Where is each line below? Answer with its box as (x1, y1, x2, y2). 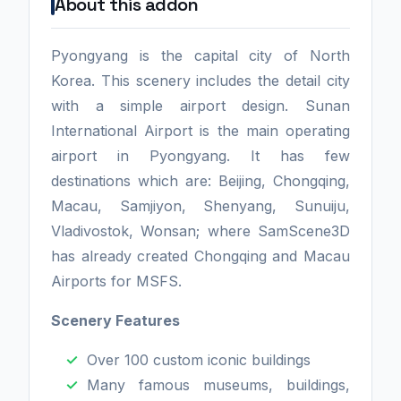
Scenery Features (51, 311, 180, 329)
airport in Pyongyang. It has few (51, 146, 350, 165)
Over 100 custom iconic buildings (87, 350, 311, 369)
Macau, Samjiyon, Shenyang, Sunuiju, (51, 196, 350, 215)
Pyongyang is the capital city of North (51, 46, 350, 64)
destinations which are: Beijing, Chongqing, (51, 171, 350, 190)
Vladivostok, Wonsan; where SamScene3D (51, 221, 350, 240)
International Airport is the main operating (51, 121, 350, 140)
